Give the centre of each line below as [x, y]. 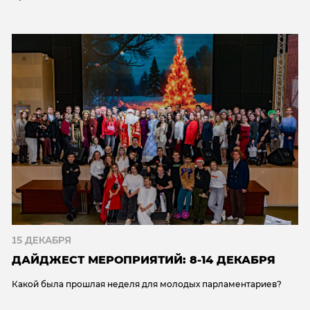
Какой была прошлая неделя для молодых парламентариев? [147, 284]
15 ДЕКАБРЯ [42, 240]
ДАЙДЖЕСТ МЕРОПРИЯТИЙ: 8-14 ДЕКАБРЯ [144, 259]
